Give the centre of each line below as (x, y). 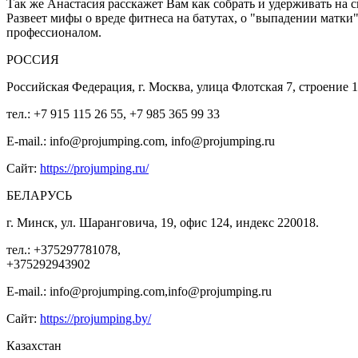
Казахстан (34, 345)
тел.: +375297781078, (64, 249)
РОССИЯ (33, 59)
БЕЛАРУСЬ (39, 195)
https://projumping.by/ (95, 318)
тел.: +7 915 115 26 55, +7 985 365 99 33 (113, 113)
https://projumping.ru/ (94, 168)
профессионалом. (54, 32)
